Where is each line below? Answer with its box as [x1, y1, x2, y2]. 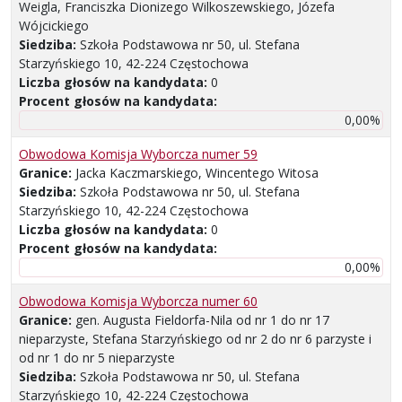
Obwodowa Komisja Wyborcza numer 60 [19, 293, 258, 310]
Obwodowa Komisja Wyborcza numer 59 [19, 145, 258, 163]
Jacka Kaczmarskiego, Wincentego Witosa [75, 164, 319, 182]
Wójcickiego [19, 17, 89, 35]
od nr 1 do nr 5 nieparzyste [19, 349, 175, 367]
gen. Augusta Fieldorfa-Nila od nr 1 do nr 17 [75, 311, 329, 329]
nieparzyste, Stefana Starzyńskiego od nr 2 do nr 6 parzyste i [19, 330, 371, 348]
